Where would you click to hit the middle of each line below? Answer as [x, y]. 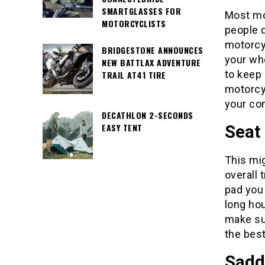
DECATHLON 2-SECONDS [148, 115]
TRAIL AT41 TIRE [134, 75]
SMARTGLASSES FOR [141, 11]
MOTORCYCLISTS [134, 24]
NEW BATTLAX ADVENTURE [151, 62]
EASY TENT [122, 127]
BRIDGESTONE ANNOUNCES [153, 50]
